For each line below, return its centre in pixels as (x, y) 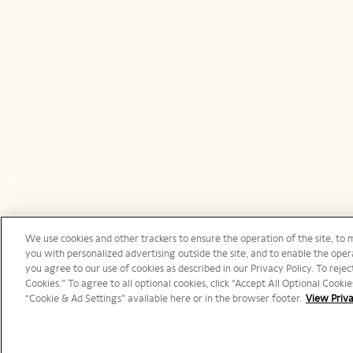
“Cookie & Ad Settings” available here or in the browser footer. (163, 299)
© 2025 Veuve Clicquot (60, 336)
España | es (58, 248)
